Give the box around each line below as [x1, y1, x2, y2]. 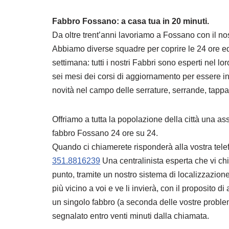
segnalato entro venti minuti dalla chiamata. [52, 212, 209, 220]
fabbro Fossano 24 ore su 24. [52, 129, 158, 138]
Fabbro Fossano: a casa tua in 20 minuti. [52, 17, 209, 26]
